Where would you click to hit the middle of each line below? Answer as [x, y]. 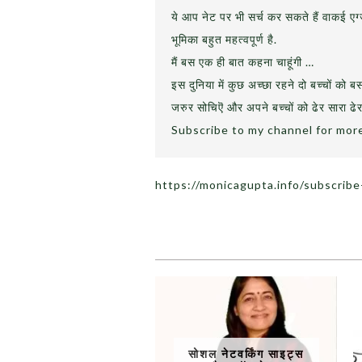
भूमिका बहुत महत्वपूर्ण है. [224, 39]
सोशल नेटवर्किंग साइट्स [246, 354]
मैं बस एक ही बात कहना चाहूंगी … [243, 62]
